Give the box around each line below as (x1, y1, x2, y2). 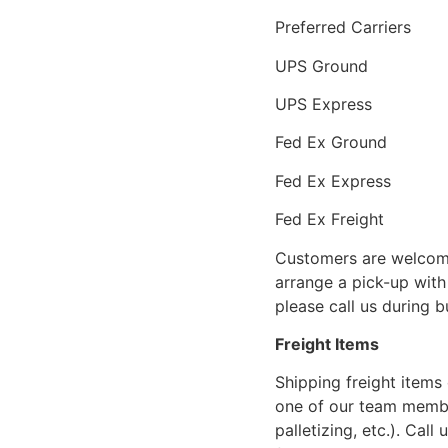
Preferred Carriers (275, 17, 412, 38)
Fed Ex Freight (275, 209, 385, 230)
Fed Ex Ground (275, 132, 388, 153)
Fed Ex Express (275, 170, 392, 191)
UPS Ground (275, 55, 369, 76)
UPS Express (275, 94, 373, 115)
